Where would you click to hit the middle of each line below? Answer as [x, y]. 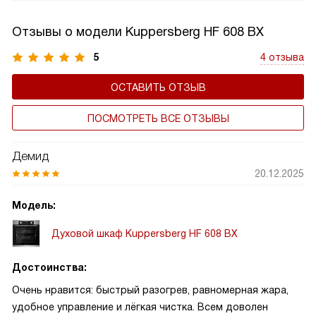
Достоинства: [49, 267]
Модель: [34, 205]
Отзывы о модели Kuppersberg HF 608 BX [138, 32]
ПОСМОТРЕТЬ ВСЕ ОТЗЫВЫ [158, 119]
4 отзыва [282, 57]
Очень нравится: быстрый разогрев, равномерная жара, [150, 290]
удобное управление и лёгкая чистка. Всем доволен [140, 307]
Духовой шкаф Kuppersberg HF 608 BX [145, 233]
